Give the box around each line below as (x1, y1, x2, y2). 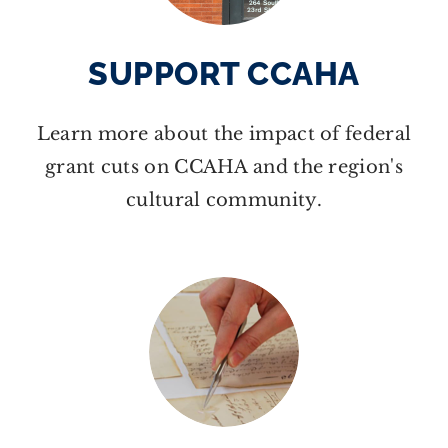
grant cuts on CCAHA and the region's (45, 155, 403, 178)
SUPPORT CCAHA (88, 54, 360, 92)
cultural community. (126, 188, 322, 211)
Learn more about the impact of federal (36, 122, 412, 145)
